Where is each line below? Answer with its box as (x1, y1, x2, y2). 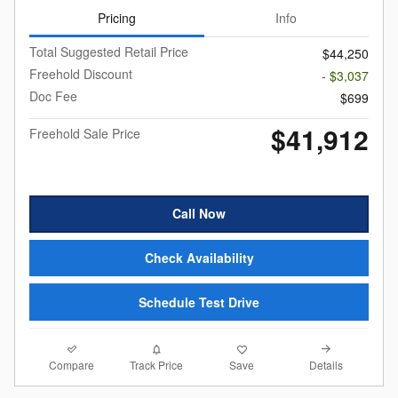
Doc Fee (29, 87, 77, 106)
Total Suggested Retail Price (29, 43, 188, 61)
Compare (49, 356, 95, 372)
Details (309, 356, 344, 372)
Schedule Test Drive (139, 292, 259, 311)
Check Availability (144, 249, 254, 267)
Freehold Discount (29, 65, 132, 84)
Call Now (172, 204, 226, 223)
